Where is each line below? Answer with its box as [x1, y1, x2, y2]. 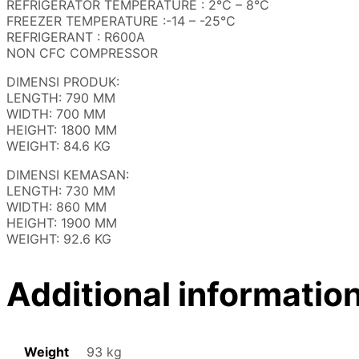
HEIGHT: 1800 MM [6, 122, 117, 139]
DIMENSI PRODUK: [6, 74, 119, 91]
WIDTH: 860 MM [6, 199, 107, 216]
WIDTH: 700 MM [6, 106, 106, 123]
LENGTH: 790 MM [6, 90, 115, 107]
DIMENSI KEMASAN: [6, 167, 129, 184]
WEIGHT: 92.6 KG [6, 231, 111, 248]
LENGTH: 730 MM [6, 183, 115, 200]
